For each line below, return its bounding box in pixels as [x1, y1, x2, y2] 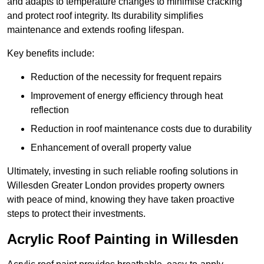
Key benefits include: [7, 48, 94, 59]
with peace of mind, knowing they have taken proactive [7, 194, 235, 205]
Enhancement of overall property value [31, 143, 192, 153]
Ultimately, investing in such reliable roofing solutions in [7, 166, 238, 177]
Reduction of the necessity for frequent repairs [31, 72, 222, 82]
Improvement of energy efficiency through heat [31, 91, 223, 101]
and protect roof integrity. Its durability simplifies [7, 11, 203, 21]
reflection [31, 105, 69, 115]
